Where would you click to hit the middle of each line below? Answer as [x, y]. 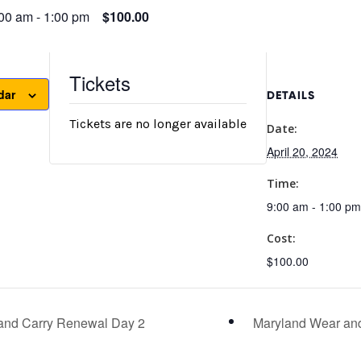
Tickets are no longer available [158, 124]
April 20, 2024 [302, 151]
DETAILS [291, 95]
